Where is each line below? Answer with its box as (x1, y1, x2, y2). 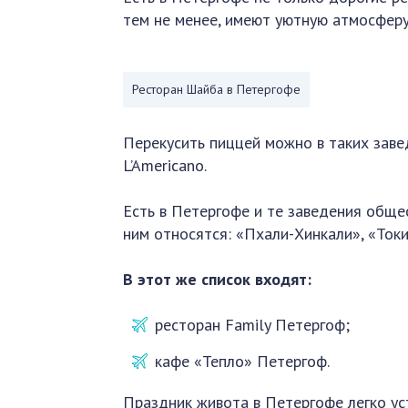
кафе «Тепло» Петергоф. (155, 351, 331, 372)
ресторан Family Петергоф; (155, 314, 351, 335)
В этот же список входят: (123, 269, 312, 290)
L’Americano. (123, 155, 208, 176)
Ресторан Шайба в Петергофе (132, 81, 301, 97)
